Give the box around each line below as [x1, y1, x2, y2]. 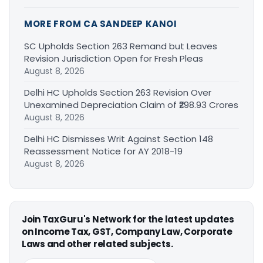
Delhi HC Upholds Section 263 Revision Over [24, 86, 211, 99]
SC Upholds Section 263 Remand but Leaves [24, 39, 217, 52]
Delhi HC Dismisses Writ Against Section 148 [24, 132, 213, 145]
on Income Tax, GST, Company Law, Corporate [22, 225, 232, 238]
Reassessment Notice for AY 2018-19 [24, 144, 183, 157]
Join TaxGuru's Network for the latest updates [22, 213, 234, 225]
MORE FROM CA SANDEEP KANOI [24, 17, 177, 30]
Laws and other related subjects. [22, 237, 173, 250]
